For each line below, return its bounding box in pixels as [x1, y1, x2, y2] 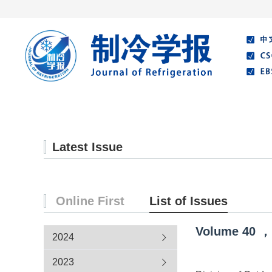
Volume [195, 225, 239, 238]
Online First [56, 194, 124, 208]
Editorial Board [183, 103, 248, 113]
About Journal [109, 103, 170, 113]
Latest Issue [52, 140, 123, 154]
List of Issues [149, 194, 228, 208]
